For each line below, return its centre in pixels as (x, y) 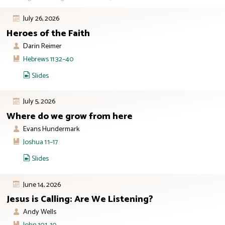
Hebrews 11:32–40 (48, 59)
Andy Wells (39, 212)
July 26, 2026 (41, 19)
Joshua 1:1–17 (40, 142)
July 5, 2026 (39, 102)
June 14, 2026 (42, 185)
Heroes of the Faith (48, 33)
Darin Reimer (42, 46)
